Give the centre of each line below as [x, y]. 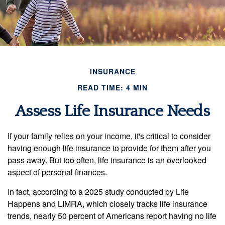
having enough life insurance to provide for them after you [109, 148]
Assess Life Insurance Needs [113, 111]
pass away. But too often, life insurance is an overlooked [107, 160]
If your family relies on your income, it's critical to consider [109, 136]
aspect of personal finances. [57, 172]
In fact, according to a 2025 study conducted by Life [98, 191]
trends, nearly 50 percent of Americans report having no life [112, 215]
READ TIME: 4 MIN [113, 87]
